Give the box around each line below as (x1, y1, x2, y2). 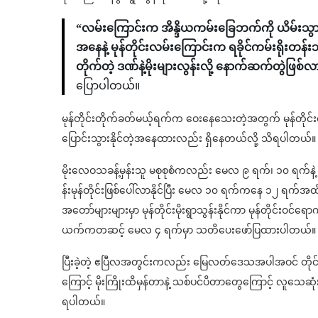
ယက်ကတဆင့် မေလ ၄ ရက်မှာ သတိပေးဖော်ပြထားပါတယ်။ (62, 224, 316, 236)
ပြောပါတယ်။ (76, 79, 140, 92)
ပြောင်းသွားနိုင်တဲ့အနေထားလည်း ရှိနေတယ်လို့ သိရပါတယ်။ (62, 133, 316, 144)
